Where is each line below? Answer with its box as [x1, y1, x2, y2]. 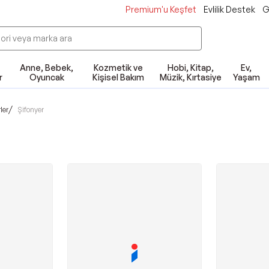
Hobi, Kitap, [167, 62, 214, 73]
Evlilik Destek [204, 4, 255, 14]
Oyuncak [29, 72, 64, 82]
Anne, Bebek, [20, 62, 74, 73]
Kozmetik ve [94, 62, 144, 73]
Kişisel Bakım [92, 72, 145, 82]
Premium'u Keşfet [125, 4, 196, 14]
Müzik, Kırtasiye [159, 72, 222, 82]
